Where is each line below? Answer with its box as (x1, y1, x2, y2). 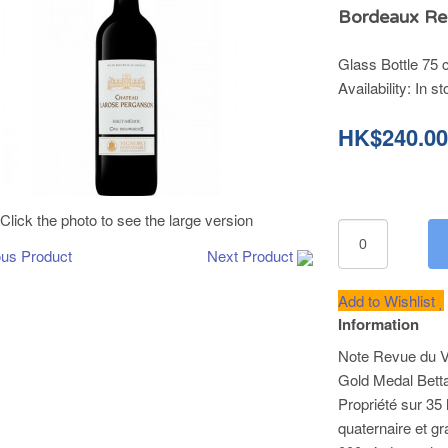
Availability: (338, 77, 416, 98)
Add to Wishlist (338, 290, 440, 311)
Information (338, 313, 420, 335)
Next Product (207, 245, 294, 266)
